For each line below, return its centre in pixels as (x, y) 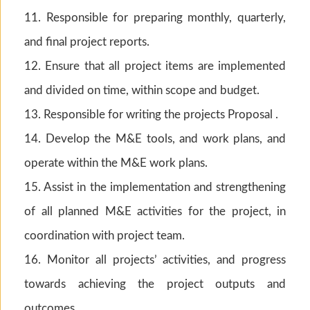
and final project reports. (87, 42)
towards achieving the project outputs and (155, 284)
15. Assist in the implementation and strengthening (155, 187)
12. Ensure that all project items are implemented (155, 66)
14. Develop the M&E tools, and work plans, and (155, 138)
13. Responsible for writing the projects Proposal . (151, 114)
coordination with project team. (104, 235)
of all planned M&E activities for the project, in (155, 211)
